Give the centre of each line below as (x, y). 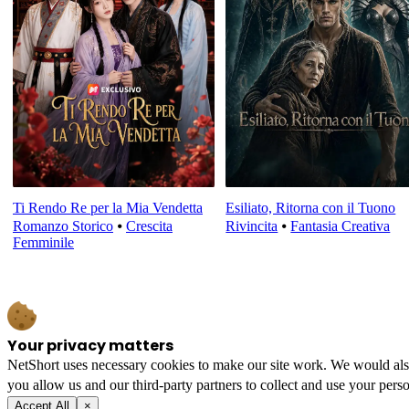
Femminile (43, 243)
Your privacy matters (90, 345)
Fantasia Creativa (341, 226)
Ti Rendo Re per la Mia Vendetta (108, 208)
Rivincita (252, 226)
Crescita (149, 226)
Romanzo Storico (63, 226)
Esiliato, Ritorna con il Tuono (311, 208)
